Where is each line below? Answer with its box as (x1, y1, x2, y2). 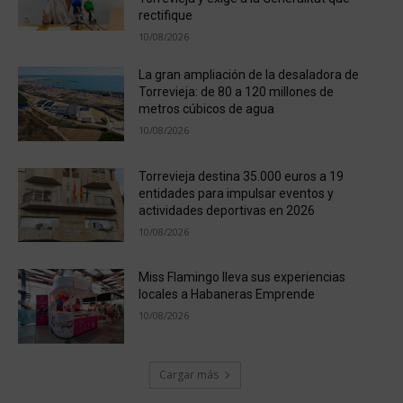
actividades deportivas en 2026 (138, 202, 315, 218)
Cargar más (158, 366, 219, 382)
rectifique (138, 8, 193, 23)
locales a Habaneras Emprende (138, 287, 315, 302)
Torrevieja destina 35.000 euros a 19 (138, 168, 344, 184)
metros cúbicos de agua (138, 102, 274, 117)
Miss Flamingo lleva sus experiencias (138, 270, 345, 285)
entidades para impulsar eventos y (138, 185, 334, 201)
